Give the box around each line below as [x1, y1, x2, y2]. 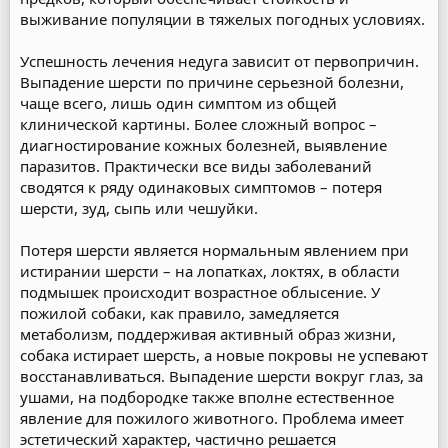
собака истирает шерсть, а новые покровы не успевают [20, 345, 428, 365]
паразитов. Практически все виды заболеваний [20, 156, 372, 176]
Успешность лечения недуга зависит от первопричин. [20, 51, 419, 71]
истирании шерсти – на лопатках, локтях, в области [20, 261, 400, 281]
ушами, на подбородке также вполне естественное [20, 387, 394, 407]
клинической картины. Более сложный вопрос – [20, 114, 377, 134]
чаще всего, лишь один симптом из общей [20, 93, 337, 113]
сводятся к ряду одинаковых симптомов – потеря [20, 177, 382, 197]
